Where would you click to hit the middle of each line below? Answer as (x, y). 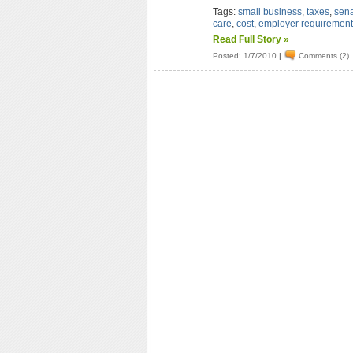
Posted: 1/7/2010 (245, 55)
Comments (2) (324, 55)
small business (270, 12)
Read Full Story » (251, 39)
